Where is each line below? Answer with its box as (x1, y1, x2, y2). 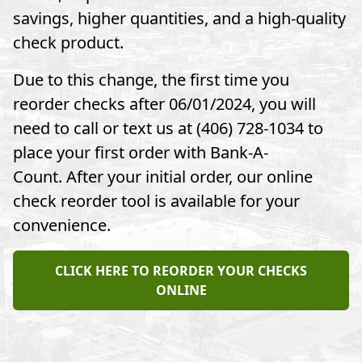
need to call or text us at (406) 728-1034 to (13, 117, 323, 139)
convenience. (13, 214, 111, 236)
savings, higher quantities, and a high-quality (13, 7, 346, 29)
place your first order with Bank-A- (13, 141, 268, 163)
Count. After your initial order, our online (13, 166, 313, 187)
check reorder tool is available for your (13, 190, 300, 212)
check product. (13, 32, 124, 53)
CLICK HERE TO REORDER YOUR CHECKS (55, 262, 307, 280)
